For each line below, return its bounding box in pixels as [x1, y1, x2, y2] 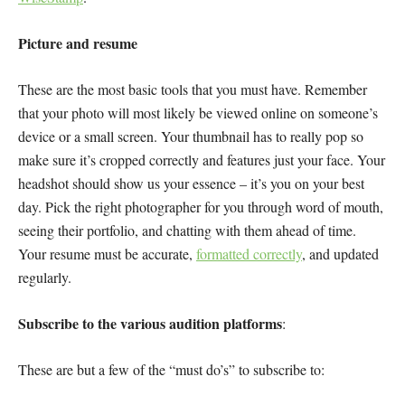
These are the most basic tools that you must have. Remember [18, 80, 367, 99]
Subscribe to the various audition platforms [18, 313, 282, 334]
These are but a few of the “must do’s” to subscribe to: [18, 360, 325, 380]
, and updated [302, 244, 379, 264]
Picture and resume [18, 33, 137, 54]
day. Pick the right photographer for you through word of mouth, [18, 197, 383, 217]
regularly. [18, 268, 71, 287]
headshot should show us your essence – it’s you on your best [18, 174, 364, 193]
